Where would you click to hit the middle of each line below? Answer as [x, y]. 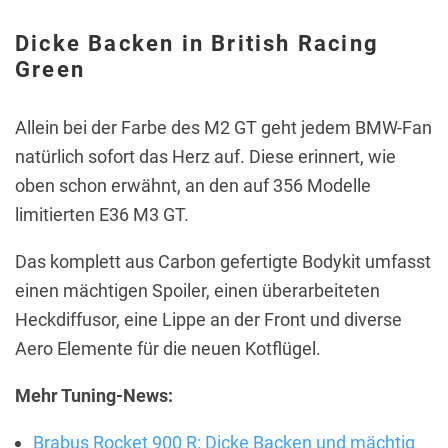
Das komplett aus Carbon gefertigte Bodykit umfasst [223, 262]
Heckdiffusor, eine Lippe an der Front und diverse [208, 320]
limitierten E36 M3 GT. [102, 215]
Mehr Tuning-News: [94, 396]
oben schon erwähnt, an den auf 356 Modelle [193, 186]
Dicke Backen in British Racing [197, 44]
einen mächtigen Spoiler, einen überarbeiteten [197, 291]
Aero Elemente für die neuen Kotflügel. [168, 349]
